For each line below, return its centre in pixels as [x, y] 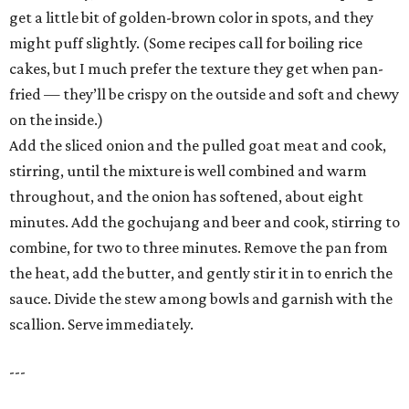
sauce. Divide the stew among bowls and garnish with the [201, 299]
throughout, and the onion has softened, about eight [186, 197]
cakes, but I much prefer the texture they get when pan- [196, 69]
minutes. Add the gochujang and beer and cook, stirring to [204, 222]
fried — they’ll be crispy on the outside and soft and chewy [204, 94]
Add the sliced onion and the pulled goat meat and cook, [198, 146]
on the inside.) [56, 120]
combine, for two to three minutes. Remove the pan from [199, 248]
